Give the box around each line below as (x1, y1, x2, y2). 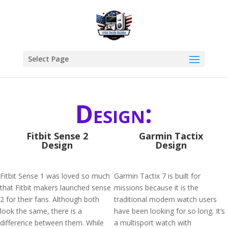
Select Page (27, 54, 69, 64)
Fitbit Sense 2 (26, 130, 88, 142)
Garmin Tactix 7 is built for (114, 171, 201, 181)
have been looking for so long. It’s (114, 206, 225, 216)
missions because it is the (114, 183, 198, 192)
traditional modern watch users (114, 194, 217, 204)
